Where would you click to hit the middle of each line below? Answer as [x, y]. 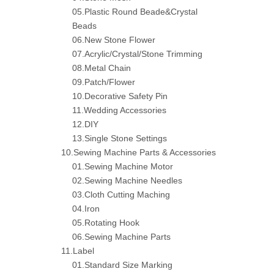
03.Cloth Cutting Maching [121, 194]
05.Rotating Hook [106, 223]
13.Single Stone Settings [120, 138]
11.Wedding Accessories [119, 110]
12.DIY [85, 124]
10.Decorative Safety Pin [120, 96]
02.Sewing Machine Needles [127, 180]
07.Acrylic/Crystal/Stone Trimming [137, 54]
